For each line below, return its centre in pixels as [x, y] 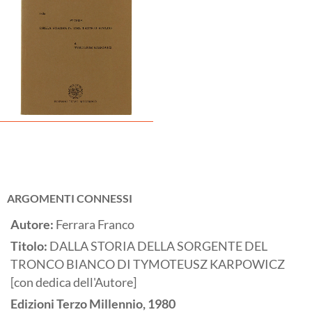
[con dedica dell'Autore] [73, 283]
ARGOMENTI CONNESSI [70, 198]
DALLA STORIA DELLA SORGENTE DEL [158, 247]
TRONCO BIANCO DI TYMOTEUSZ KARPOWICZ [148, 265]
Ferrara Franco [95, 225]
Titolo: [30, 247]
